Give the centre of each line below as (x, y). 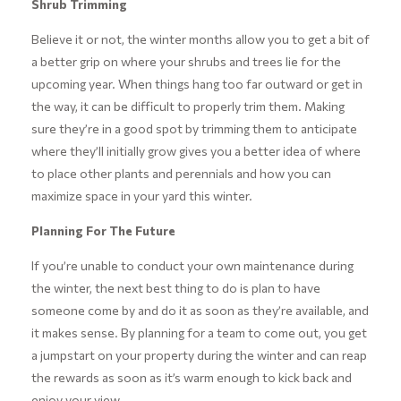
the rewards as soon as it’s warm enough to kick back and (191, 377)
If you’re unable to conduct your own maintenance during (192, 265)
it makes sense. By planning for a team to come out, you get (199, 332)
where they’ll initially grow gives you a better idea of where (196, 150)
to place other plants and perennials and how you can (181, 173)
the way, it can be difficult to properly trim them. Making (188, 106)
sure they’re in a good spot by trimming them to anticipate (194, 128)
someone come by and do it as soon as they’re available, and (200, 310)
